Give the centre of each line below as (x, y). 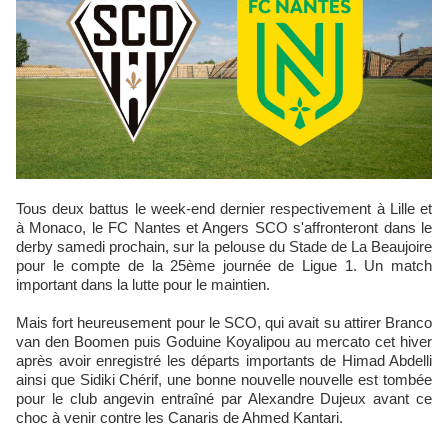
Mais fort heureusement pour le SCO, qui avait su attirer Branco (224, 322)
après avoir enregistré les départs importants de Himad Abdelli (224, 360)
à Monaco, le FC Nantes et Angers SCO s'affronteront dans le (224, 227)
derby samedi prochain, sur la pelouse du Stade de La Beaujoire (224, 246)
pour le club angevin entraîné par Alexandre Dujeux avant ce (224, 398)
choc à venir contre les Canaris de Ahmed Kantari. (179, 417)
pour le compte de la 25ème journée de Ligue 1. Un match (224, 265)
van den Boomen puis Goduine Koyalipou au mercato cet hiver (224, 341)
